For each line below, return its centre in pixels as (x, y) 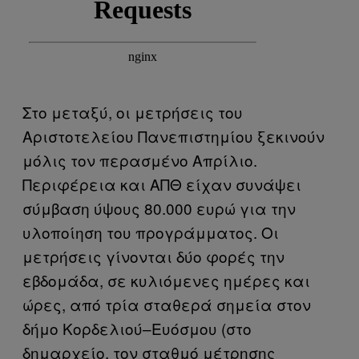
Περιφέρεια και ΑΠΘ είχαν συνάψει (162, 184)
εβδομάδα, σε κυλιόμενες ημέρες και (166, 280)
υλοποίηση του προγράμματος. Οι (151, 232)
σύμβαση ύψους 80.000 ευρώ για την (159, 208)
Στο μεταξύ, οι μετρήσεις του (133, 112)
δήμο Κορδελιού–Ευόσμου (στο (137, 329)
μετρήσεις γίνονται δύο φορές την (153, 256)
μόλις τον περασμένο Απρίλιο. (140, 160)
